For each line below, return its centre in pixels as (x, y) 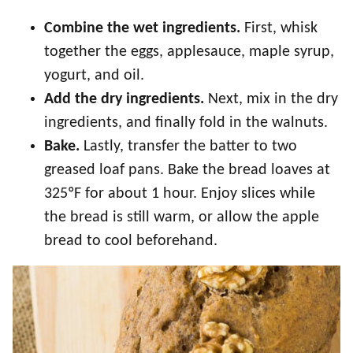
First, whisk (279, 28)
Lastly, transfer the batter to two (188, 147)
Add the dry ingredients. (126, 99)
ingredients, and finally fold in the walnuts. (186, 123)
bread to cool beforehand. (131, 241)
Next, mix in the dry (273, 99)
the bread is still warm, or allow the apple (182, 217)
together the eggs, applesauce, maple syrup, (189, 52)
